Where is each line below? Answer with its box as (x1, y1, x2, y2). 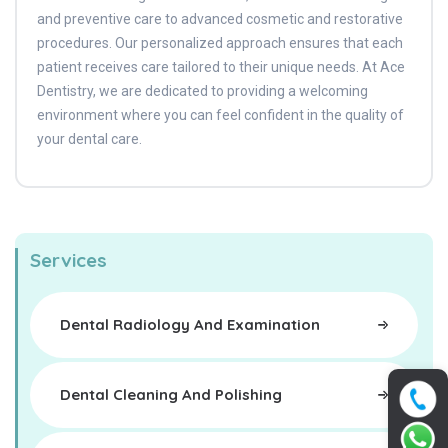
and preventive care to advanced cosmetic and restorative (37, 11, 403, 27)
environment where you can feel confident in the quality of (37, 107, 404, 123)
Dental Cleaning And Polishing (60, 385, 282, 404)
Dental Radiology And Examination (60, 315, 320, 334)
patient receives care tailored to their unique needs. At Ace (37, 59, 405, 75)
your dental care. (37, 131, 142, 147)
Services (30, 248, 107, 272)
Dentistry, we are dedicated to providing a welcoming (37, 83, 368, 99)
